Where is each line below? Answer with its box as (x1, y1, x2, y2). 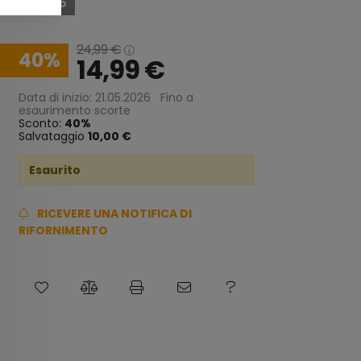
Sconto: (18, 115, 64, 131)
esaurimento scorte (18, 102, 131, 118)
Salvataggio (18, 128, 85, 144)
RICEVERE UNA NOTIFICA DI (37, 205, 193, 222)
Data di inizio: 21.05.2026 (18, 89, 151, 106)
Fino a (160, 89, 193, 106)
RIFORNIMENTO (18, 222, 108, 239)
